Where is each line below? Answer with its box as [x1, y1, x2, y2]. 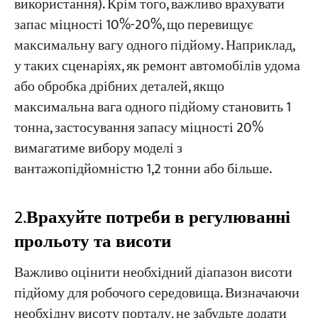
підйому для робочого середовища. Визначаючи [13, 282, 300, 306]
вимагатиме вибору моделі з [13, 136, 182, 160]
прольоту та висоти [13, 226, 171, 256]
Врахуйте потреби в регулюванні [26, 202, 290, 232]
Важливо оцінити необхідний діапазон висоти [13, 261, 292, 285]
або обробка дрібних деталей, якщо [13, 75, 224, 99]
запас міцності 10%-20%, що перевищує [13, 13, 253, 37]
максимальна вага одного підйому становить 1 [13, 95, 291, 119]
